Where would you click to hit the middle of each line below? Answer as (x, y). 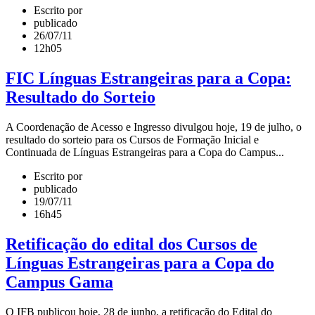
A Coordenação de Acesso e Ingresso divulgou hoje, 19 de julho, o (154, 127)
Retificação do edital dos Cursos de (131, 244)
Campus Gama (59, 282)
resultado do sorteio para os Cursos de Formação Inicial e (132, 140)
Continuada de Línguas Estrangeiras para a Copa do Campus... (145, 153)
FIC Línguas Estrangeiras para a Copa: (148, 78)
